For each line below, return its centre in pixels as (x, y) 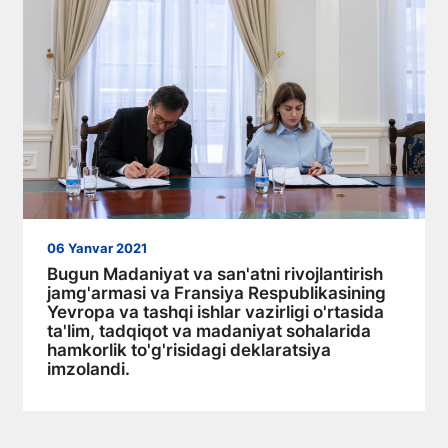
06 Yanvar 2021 (97, 248)
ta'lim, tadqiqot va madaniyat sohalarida (209, 330)
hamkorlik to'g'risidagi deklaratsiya (189, 349)
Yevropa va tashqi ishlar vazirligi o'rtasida (215, 311)
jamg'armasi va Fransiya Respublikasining (216, 292)
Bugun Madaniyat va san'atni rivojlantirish (215, 273)
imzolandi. (88, 368)
